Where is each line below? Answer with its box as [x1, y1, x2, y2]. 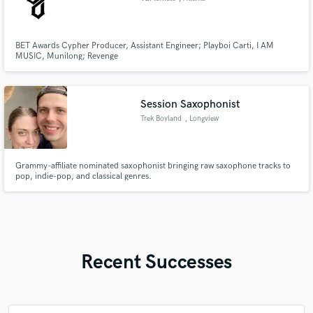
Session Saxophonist [140, 97, 240, 111]
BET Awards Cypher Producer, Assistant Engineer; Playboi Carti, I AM [15, 41, 274, 52]
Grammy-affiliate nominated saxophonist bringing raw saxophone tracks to [15, 160, 291, 171]
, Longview [184, 114, 219, 123]
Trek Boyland [140, 114, 182, 123]
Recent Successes [81, 250, 232, 274]
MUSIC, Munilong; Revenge [15, 51, 118, 62]
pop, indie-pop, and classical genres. [15, 170, 152, 182]
